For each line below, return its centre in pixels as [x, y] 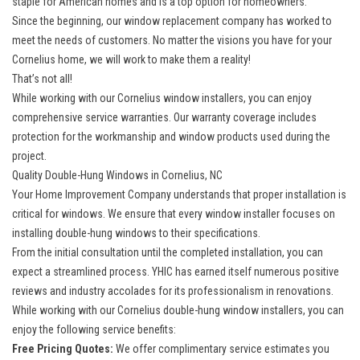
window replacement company [194, 20]
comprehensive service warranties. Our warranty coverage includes [164, 117]
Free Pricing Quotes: [64, 348]
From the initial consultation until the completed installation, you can [168, 252]
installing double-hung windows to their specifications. [136, 233]
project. [29, 155]
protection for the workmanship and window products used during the [171, 136]
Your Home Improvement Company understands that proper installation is [179, 194]
